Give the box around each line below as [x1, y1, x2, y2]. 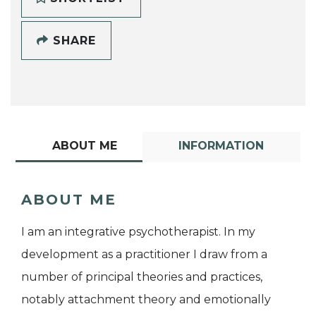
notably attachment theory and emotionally [21, 293, 271, 307]
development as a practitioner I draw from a [21, 248, 267, 262]
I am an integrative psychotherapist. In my [21, 225, 255, 239]
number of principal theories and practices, [21, 270, 262, 284]
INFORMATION [178, 139, 265, 153]
